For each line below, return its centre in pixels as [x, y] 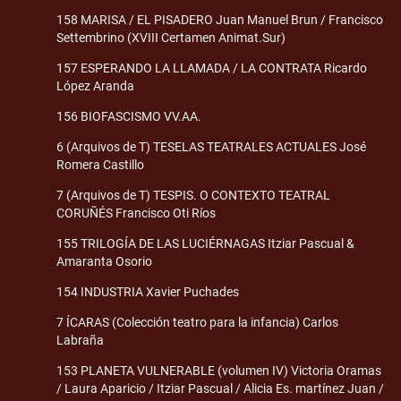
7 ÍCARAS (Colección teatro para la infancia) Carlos [197, 323]
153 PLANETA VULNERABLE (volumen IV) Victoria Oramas [219, 371]
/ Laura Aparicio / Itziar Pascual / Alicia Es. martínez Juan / [220, 389]
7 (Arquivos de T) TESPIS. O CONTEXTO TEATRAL [193, 196]
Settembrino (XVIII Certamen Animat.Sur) [171, 38]
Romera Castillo [100, 165]
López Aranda [95, 86]
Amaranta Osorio [104, 262]
